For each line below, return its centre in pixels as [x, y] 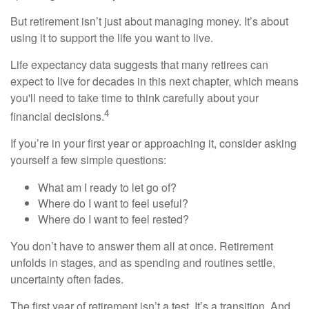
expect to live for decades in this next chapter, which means [154, 81]
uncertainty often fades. [67, 279]
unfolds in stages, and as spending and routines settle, [143, 262]
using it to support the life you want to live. [112, 37]
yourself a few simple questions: [88, 159]
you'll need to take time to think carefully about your [134, 97]
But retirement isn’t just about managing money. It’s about [149, 21]
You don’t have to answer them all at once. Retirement [142, 246]
